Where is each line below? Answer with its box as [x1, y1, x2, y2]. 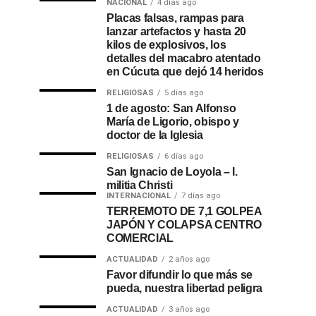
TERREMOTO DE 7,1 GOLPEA [107, 205, 262, 217]
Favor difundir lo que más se [107, 269, 253, 281]
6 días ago [164, 152, 203, 161]
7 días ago [181, 191, 220, 200]
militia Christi [107, 179, 173, 191]
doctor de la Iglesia [107, 129, 203, 141]
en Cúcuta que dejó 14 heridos [107, 66, 264, 78]
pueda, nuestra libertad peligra [107, 282, 263, 294]
